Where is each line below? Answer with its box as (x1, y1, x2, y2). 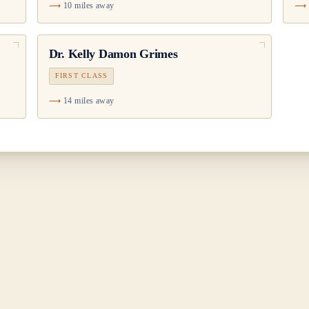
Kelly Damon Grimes (68, 47, 178, 61)
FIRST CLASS (54, 72, 108, 80)
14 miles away (63, 95, 114, 106)
